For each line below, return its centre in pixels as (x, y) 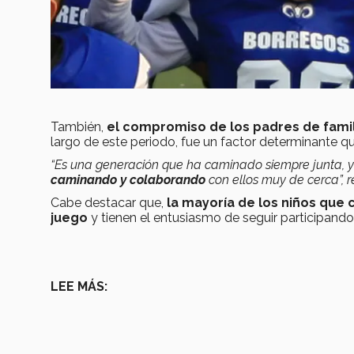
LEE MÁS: (79, 287)
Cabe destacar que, (109, 203)
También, (79, 127)
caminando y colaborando (128, 180)
